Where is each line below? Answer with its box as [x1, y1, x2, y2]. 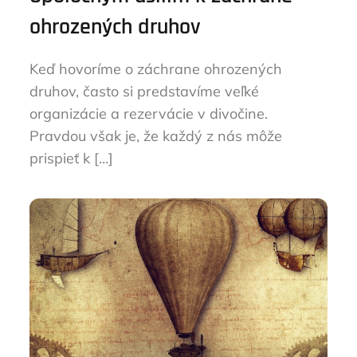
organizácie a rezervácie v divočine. [29, 104, 269, 123]
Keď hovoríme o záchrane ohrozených [29, 60, 283, 78]
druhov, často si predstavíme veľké [29, 82, 260, 100]
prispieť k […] [29, 149, 114, 167]
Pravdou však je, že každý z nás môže [29, 127, 283, 145]
